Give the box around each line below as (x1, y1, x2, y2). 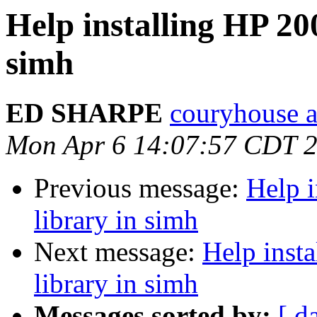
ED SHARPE (6, 98, 163, 129)
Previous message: (34, 173, 246, 204)
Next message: (34, 236, 202, 267)
